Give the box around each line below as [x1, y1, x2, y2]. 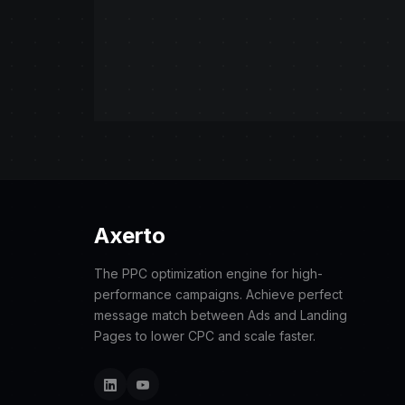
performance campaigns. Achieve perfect [94, 287, 343, 303]
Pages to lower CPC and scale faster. [94, 328, 316, 344]
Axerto [94, 222, 165, 250]
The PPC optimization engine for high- [94, 266, 323, 282]
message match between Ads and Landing [94, 307, 347, 324]
